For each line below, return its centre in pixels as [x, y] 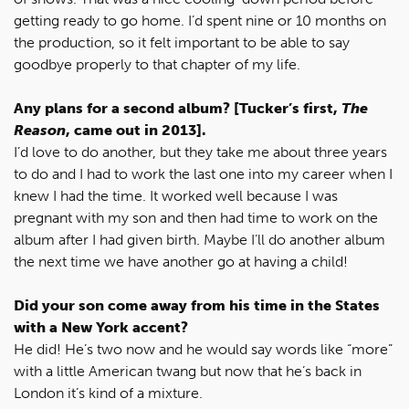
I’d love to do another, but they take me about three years [200, 152]
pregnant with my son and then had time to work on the [196, 218]
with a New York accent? [101, 327]
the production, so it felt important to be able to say [182, 42]
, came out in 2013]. [136, 130]
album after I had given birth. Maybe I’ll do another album [199, 240]
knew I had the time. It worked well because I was [176, 196]
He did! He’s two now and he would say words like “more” [203, 349]
